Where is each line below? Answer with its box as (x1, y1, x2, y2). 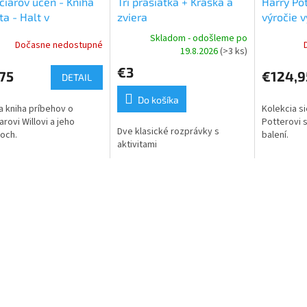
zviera (116, 10, 147, 24)
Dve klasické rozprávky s (116, 125, 219, 139)
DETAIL (61, 71, 92, 84)
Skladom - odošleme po (149, 32, 247, 46)
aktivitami (116, 138, 157, 152)
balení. (261, 128, 288, 143)
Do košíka (137, 94, 179, 106)
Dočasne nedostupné (14, 38, 103, 52)
